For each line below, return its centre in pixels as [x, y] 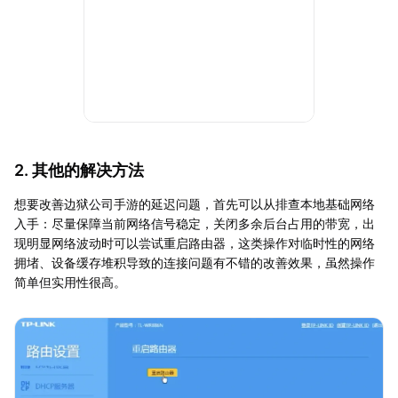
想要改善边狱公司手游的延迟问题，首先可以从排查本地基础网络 [195, 204]
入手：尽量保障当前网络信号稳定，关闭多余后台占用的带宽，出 [195, 224]
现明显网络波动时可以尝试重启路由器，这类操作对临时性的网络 [195, 243]
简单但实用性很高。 [70, 283]
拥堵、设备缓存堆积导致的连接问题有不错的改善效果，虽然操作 [195, 263]
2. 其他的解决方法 [79, 171]
